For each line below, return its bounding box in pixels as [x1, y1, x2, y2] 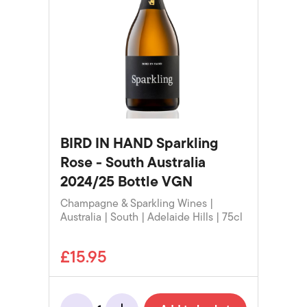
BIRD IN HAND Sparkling [60, 132, 218, 156]
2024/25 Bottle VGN [60, 170, 193, 194]
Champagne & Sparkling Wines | [60, 195, 213, 213]
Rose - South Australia [60, 151, 206, 175]
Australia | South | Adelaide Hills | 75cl [60, 208, 243, 227]
